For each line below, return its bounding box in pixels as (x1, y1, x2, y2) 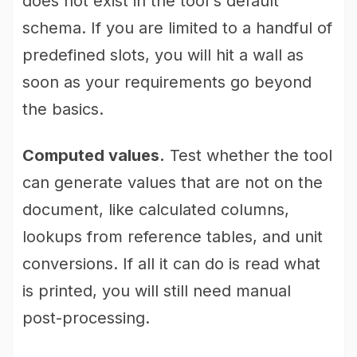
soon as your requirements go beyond (22, 73, 312, 92)
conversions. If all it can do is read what (22, 254, 320, 273)
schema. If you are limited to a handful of (22, 18, 332, 37)
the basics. (22, 100, 104, 119)
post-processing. (22, 308, 150, 328)
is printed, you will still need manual (22, 281, 291, 300)
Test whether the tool (165, 146, 332, 165)
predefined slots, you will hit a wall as (22, 45, 304, 65)
